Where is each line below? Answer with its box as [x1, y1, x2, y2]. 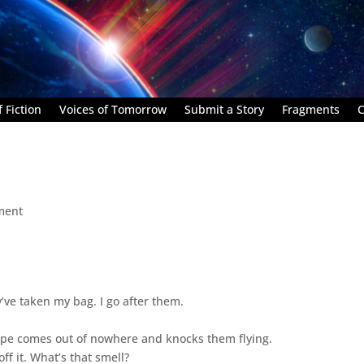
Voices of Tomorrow [59, 101, 167, 117]
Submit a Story [184, 101, 264, 117]
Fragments [282, 101, 340, 117]
